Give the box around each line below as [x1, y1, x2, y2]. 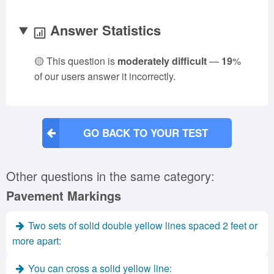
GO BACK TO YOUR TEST [83, 125, 208, 140]
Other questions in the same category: [6, 167, 215, 185]
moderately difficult [117, 54, 207, 68]
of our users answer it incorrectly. [34, 69, 176, 83]
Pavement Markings [6, 187, 121, 204]
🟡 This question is [34, 54, 117, 68]
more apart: [12, 234, 61, 248]
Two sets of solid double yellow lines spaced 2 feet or [28, 218, 257, 232]
